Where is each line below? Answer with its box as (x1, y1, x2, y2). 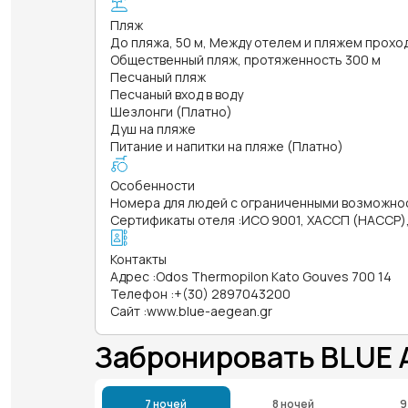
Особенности (110, 176, 195, 194)
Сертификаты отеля (110, 210, 235, 229)
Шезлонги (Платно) (110, 102, 232, 120)
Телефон (110, 284, 168, 302)
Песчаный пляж (110, 67, 206, 86)
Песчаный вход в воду (110, 85, 243, 103)
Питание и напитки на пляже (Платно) (110, 137, 343, 155)
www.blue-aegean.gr (147, 301, 272, 320)
